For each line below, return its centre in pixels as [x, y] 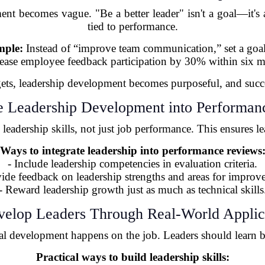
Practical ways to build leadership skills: [132, 257]
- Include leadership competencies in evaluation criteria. [132, 163]
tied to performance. [132, 26]
